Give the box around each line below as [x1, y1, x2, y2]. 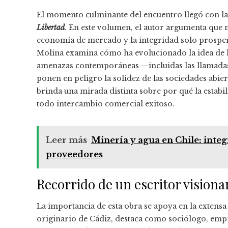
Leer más [46, 134, 87, 145]
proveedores [46, 149, 103, 159]
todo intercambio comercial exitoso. [37, 99, 175, 108]
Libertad [37, 22, 65, 32]
